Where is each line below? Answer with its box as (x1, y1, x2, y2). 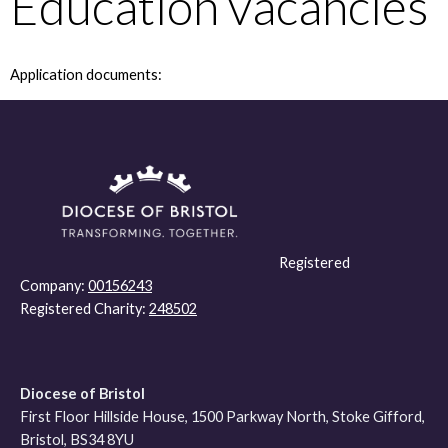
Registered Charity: (20, 299, 149, 317)
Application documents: (9, 65, 162, 83)
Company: (20, 276, 88, 294)
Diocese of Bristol (20, 384, 145, 402)
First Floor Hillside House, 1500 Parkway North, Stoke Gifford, (20, 407, 425, 425)
